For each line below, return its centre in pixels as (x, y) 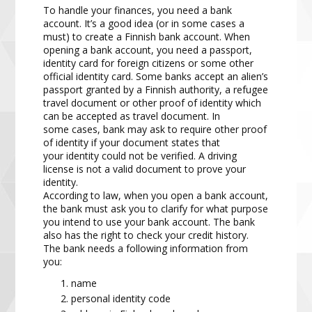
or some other (221, 63)
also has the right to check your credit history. (146, 235)
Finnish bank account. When (188, 37)
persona (90, 299)
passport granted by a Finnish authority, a (139, 90)
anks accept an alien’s (220, 77)
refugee (251, 90)
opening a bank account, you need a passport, (148, 50)
